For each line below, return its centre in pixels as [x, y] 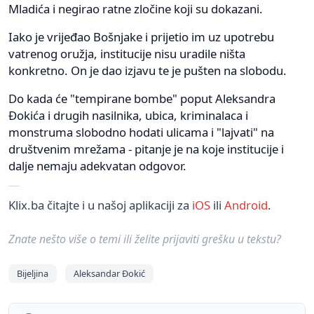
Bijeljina [33, 273]
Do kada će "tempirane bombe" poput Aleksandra [142, 98]
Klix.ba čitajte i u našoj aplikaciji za [100, 205]
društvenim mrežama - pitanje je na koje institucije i [146, 149]
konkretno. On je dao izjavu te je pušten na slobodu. [148, 70]
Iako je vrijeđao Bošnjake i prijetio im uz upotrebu [141, 36]
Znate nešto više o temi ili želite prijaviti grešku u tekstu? [145, 239]
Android [246, 205]
